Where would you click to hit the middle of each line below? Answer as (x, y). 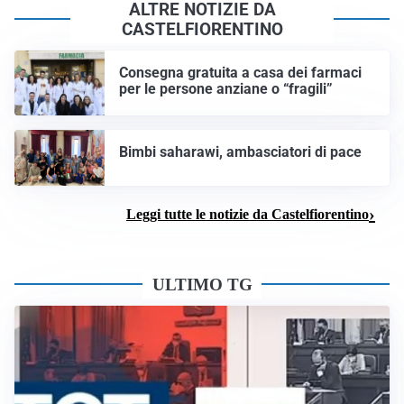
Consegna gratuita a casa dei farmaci (240, 72)
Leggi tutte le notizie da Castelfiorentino (248, 214)
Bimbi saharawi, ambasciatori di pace (240, 151)
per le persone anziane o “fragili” (226, 88)
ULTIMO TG (202, 285)
